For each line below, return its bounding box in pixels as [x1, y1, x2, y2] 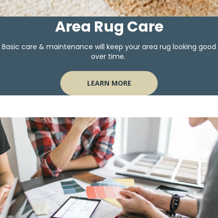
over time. [91, 52, 127, 62]
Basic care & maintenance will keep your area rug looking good [2, 42, 216, 52]
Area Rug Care [54, 17, 163, 37]
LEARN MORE [87, 78, 131, 88]
